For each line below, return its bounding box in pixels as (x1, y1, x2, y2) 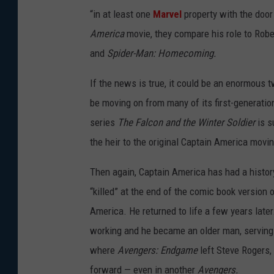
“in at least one (90, 8, 153, 21)
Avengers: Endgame (117, 244, 198, 257)
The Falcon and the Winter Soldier (117, 116, 255, 129)
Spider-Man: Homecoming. (107, 47, 216, 60)
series (90, 116, 117, 129)
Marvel (153, 8, 182, 21)
